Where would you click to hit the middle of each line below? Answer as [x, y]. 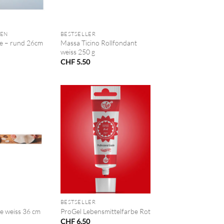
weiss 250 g [77, 52]
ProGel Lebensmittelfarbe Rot [105, 211]
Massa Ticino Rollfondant [98, 43]
